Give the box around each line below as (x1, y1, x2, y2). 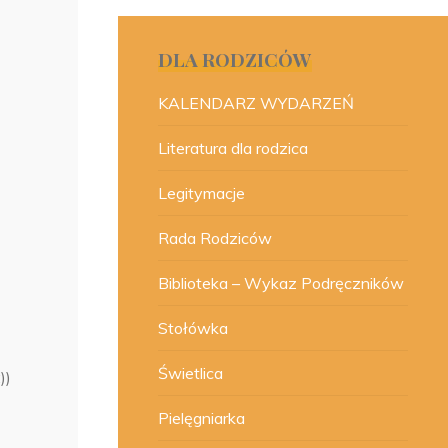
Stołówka (158, 317, 229, 338)
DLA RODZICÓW (158, 46, 313, 73)
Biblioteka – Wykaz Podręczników (158, 272, 405, 293)
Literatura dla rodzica (158, 137, 309, 158)
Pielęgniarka (158, 407, 246, 428)
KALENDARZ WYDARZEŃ (158, 92, 355, 113)
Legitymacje (158, 182, 246, 203)
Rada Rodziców (158, 227, 273, 248)
